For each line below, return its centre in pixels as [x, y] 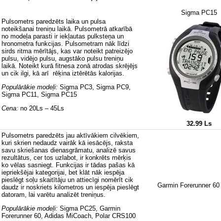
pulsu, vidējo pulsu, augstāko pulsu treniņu [62, 59]
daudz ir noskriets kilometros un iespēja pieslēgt [70, 187]
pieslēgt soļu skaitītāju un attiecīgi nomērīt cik [67, 180]
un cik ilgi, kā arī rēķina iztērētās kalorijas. [64, 74]
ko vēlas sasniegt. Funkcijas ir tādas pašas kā [68, 165]
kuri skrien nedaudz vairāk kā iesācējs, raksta [67, 143]
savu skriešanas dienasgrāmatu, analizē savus [69, 150]
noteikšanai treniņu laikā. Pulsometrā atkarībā [67, 29]
